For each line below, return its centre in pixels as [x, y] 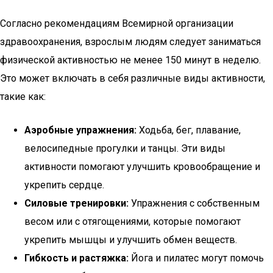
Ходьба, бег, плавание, [189, 130]
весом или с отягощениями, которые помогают [133, 222]
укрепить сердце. [64, 185]
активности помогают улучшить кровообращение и [142, 167]
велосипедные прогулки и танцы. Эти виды [125, 148]
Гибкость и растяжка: [76, 258]
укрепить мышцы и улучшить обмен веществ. [131, 240]
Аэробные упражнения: [80, 130]
